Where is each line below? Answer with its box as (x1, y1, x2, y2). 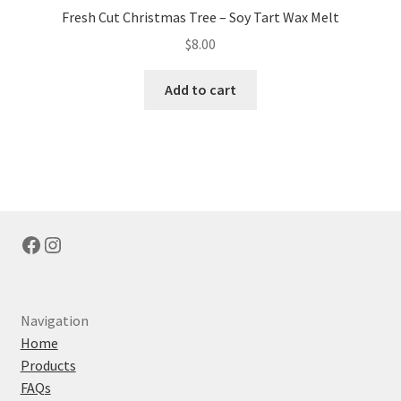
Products (20, 355, 76, 374)
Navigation (20, 311, 89, 329)
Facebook (19, 229, 106, 258)
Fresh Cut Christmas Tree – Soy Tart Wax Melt (62, 7, 339, 26)
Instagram (40, 229, 132, 258)
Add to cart (165, 81, 236, 99)
